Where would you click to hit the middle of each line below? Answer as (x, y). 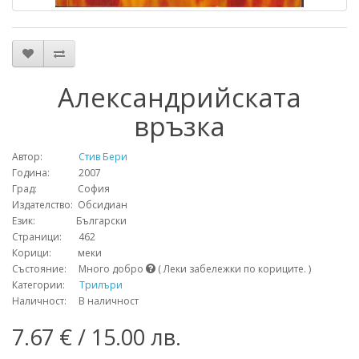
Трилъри (101, 285)
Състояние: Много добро (79, 269)
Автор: (28, 157)
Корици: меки (57, 253)
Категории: (46, 285)
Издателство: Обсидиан (70, 205)
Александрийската (179, 97)
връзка (179, 126)
